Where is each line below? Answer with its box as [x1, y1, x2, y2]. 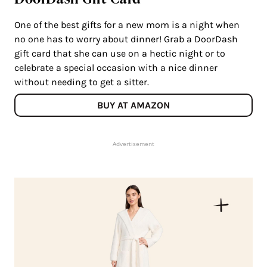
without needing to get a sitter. [14, 76, 151, 88]
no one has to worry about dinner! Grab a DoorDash [14, 33, 238, 45]
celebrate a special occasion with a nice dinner [14, 62, 218, 74]
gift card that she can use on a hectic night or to [14, 48, 225, 60]
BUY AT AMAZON [97, 100, 170, 111]
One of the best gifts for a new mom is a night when [14, 19, 240, 31]
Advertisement [113, 139, 154, 148]
